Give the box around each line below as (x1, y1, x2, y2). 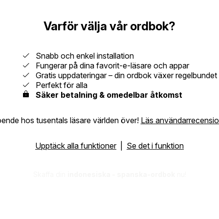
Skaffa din (33, 170, 67, 178)
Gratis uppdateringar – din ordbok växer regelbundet (29, 70, 217, 80)
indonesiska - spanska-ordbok (67, 170, 175, 178)
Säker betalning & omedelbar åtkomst (35, 89, 182, 100)
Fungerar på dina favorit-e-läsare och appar (29, 60, 189, 70)
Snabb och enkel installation (29, 50, 134, 61)
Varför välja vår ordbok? (44, 19, 175, 33)
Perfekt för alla (29, 80, 88, 90)
